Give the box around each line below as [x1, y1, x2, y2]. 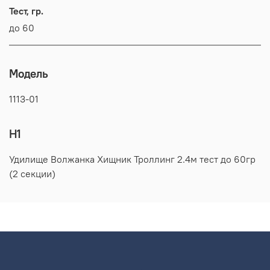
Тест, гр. [9, 4, 43, 17]
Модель [9, 66, 48, 81]
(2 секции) [9, 167, 55, 180]
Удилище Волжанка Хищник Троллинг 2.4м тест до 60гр [9, 152, 256, 165]
